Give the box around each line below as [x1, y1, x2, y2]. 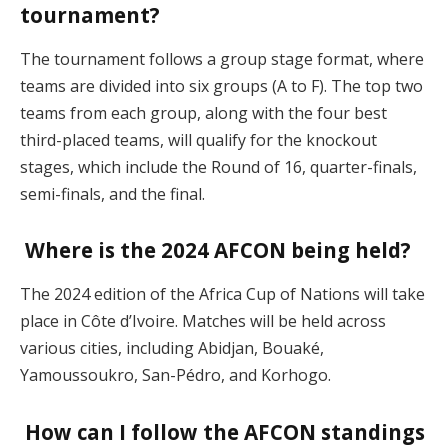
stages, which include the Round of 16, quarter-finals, [20, 155, 417, 178]
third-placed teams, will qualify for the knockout [20, 128, 377, 151]
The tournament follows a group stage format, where [20, 47, 424, 70]
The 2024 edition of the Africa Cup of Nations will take [20, 282, 425, 305]
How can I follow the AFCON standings [20, 417, 425, 446]
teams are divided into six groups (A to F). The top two [20, 74, 423, 97]
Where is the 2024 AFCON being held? [20, 236, 411, 265]
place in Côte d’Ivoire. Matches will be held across [20, 309, 386, 332]
